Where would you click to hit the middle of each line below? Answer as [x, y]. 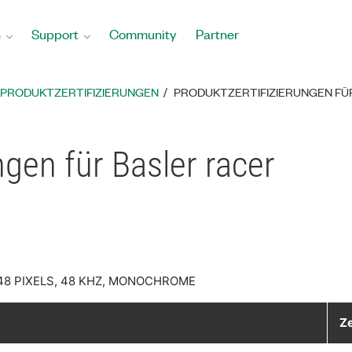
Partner [217, 34]
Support [55, 34]
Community [143, 34]
